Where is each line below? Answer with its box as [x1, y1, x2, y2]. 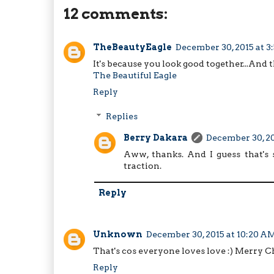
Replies [106, 111, 138, 121]
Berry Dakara [124, 132, 188, 143]
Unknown [93, 229, 143, 240]
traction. [124, 160, 161, 171]
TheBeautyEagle [93, 42, 172, 52]
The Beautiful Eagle [93, 70, 177, 80]
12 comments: [64, 4, 168, 23]
